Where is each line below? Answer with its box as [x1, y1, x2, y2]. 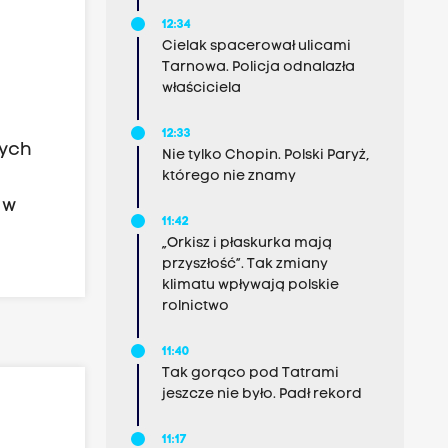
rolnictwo [161, 299, 229, 314]
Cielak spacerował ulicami [161, 39, 351, 54]
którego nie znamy [161, 169, 296, 184]
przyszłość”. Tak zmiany [161, 257, 328, 272]
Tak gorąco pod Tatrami [161, 366, 339, 381]
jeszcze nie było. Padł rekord [161, 387, 362, 402]
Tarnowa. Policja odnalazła [161, 60, 355, 75]
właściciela [161, 81, 241, 96]
